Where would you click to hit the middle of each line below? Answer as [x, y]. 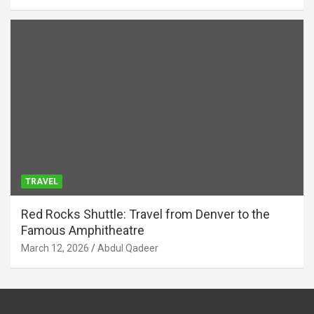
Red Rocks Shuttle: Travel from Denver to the [145, 214]
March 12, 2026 [55, 248]
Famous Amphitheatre [83, 231]
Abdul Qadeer [128, 248]
